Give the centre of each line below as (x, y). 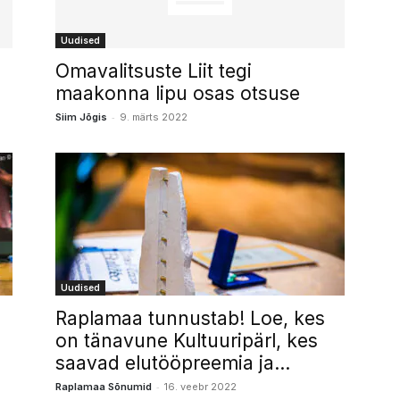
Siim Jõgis (81, 117)
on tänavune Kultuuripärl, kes (187, 341)
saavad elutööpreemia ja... (173, 363)
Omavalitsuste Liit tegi (154, 71)
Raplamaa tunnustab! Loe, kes (190, 318)
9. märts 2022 (154, 117)
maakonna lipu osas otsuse (178, 93)
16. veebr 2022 (200, 387)
